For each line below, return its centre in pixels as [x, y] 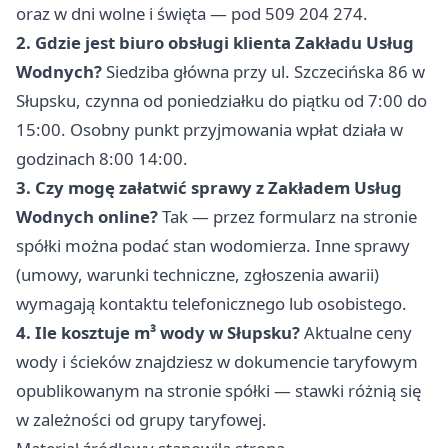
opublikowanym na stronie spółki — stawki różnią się [218, 391]
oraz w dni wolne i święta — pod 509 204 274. [192, 14]
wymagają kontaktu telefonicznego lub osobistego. [211, 304]
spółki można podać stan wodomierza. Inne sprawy [213, 246]
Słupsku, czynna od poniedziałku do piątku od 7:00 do [221, 101]
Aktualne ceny [356, 333]
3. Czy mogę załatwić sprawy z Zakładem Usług [209, 188]
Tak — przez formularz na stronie [287, 217]
